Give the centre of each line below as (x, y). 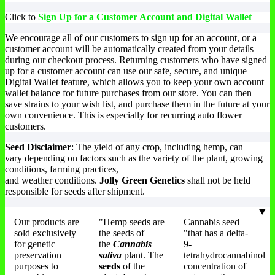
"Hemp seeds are (132, 222)
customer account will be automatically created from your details (129, 48)
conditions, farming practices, (62, 169)
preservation (38, 255)
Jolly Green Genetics (142, 180)
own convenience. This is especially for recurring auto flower (123, 115)
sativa (110, 255)
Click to (21, 17)
